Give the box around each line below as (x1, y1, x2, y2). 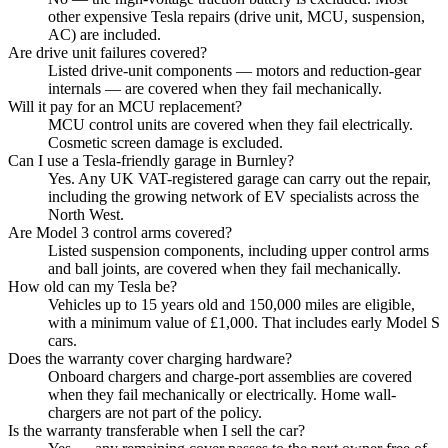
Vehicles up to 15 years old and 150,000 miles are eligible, (48, 295, 415, 313)
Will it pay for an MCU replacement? (8, 97, 242, 115)
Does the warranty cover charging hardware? (8, 349, 292, 367)
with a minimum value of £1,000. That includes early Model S (48, 313, 440, 331)
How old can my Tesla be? (8, 277, 177, 295)
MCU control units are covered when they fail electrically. (48, 115, 413, 133)
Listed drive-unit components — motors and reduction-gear (48, 61, 421, 79)
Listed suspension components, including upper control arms (48, 241, 429, 259)
